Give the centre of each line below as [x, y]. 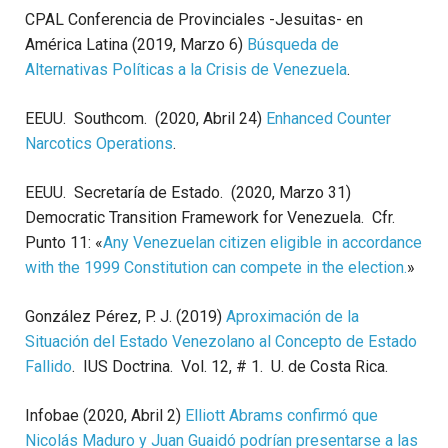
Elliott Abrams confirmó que [281, 416]
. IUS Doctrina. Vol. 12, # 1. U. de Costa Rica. [230, 367]
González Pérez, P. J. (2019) [125, 317]
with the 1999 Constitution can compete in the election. [216, 268]
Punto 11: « [64, 243]
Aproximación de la [292, 317]
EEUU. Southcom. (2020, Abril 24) [145, 119]
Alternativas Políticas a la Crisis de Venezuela [186, 70]
